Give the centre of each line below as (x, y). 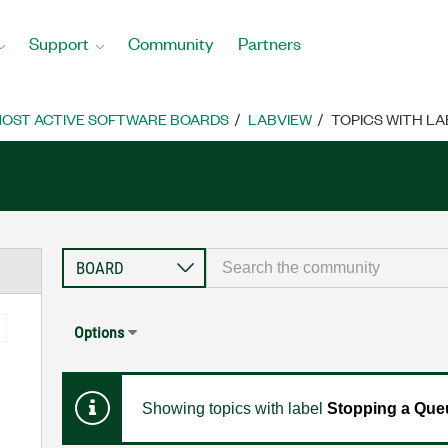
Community (171, 42)
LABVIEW (280, 119)
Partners (269, 42)
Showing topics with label (234, 408)
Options (98, 332)
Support (59, 42)
